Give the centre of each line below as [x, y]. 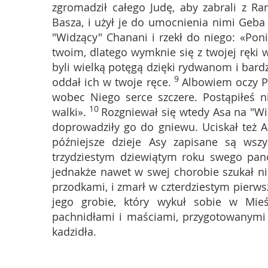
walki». [69, 112]
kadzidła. [74, 232]
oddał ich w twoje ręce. [112, 82]
